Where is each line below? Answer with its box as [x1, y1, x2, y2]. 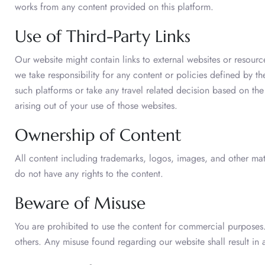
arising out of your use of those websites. [15, 98, 180, 112]
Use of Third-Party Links [15, 25, 190, 47]
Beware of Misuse [15, 192, 146, 214]
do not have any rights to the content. [15, 166, 163, 180]
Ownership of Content [15, 124, 186, 146]
